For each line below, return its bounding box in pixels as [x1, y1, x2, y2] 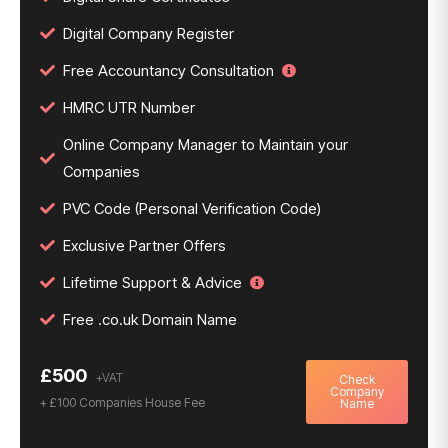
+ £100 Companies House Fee [40, 395, 205, 410]
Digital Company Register [63, 24, 234, 43]
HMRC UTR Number [63, 98, 195, 117]
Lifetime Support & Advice [63, 273, 242, 292]
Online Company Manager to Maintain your [63, 135, 348, 154]
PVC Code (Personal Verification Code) [63, 199, 321, 218]
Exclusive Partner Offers [63, 236, 226, 255]
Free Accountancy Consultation [63, 61, 274, 80]
